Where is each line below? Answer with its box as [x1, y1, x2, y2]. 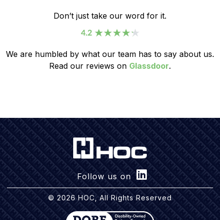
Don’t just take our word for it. [54, 10, 166, 21]
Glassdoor [129, 60, 169, 71]
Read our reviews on [49, 60, 129, 71]
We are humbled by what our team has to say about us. [6, 49, 214, 59]
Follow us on [77, 171, 131, 182]
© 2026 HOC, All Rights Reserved [48, 193, 172, 202]
